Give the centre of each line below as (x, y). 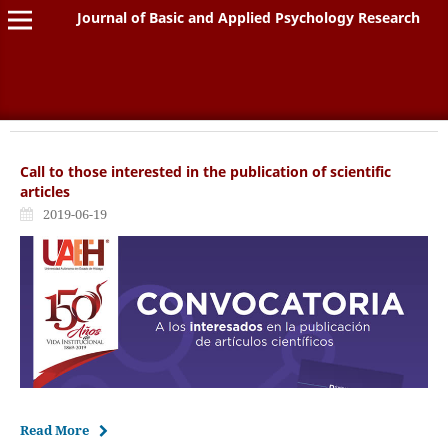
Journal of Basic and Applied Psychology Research (249, 17)
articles (44, 191)
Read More (54, 429)
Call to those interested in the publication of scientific (205, 171)
